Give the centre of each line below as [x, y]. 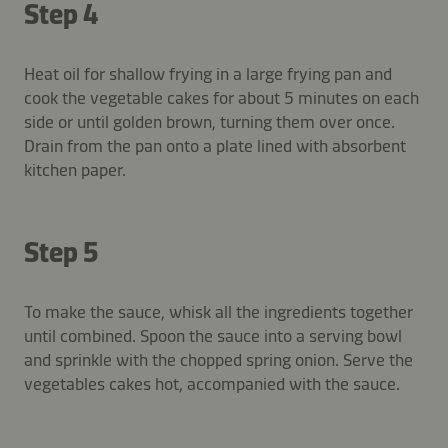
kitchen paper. [75, 169]
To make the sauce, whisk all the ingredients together [218, 311]
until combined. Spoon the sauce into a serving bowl [213, 335]
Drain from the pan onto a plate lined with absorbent [215, 145]
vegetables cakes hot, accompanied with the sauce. [212, 383]
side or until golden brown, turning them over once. [209, 121]
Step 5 [61, 252]
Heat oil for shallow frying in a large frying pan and [208, 73]
